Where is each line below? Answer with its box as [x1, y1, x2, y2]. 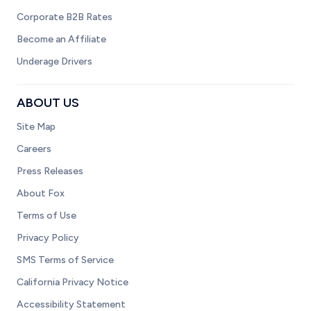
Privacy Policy [17, 232, 79, 244]
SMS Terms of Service [17, 254, 114, 266]
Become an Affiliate [17, 33, 106, 45]
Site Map [17, 121, 56, 133]
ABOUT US [17, 95, 79, 110]
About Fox [17, 187, 65, 199]
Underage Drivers [17, 56, 92, 67]
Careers [17, 143, 51, 155]
